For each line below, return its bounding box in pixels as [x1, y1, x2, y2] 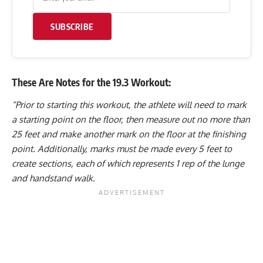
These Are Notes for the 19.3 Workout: [12, 76, 171, 89]
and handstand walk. [12, 172, 95, 184]
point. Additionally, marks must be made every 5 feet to [12, 143, 232, 154]
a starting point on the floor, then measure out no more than [12, 113, 250, 125]
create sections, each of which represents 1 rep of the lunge [12, 157, 244, 169]
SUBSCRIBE [50, 21, 94, 32]
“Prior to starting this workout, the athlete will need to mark [12, 99, 247, 110]
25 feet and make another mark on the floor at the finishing [12, 128, 246, 140]
